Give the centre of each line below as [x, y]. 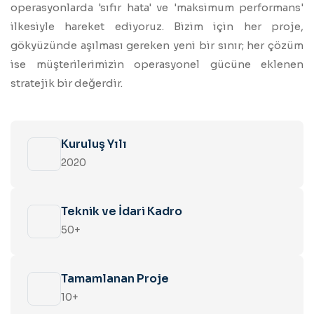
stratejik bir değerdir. [67, 83]
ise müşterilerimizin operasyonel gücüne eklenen [157, 64]
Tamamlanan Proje [115, 279]
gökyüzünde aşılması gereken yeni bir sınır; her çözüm [157, 46]
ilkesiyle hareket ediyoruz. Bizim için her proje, [157, 27]
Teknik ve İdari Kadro [122, 212]
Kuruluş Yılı [94, 144]
